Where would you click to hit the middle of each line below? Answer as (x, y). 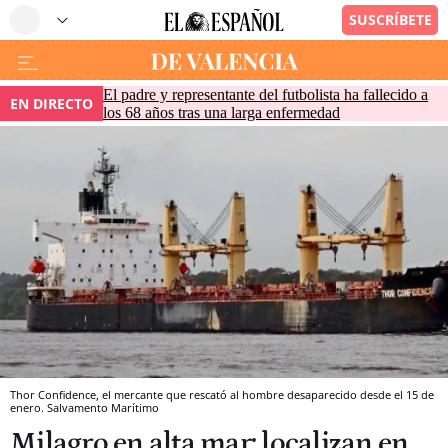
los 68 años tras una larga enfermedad (221, 112)
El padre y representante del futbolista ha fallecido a (265, 94)
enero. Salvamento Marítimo (84, 407)
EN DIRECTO (51, 103)
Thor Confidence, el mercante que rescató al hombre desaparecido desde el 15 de (222, 394)
